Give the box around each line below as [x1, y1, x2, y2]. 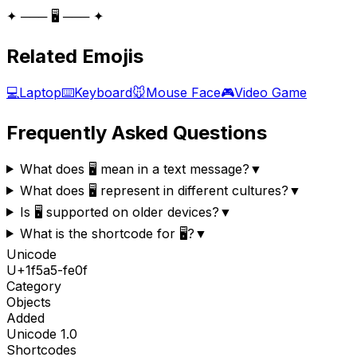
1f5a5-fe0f [25, 261, 88, 278]
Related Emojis [6, 44, 143, 68]
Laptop [19, 84, 61, 100]
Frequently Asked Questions [6, 120, 267, 144]
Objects [6, 293, 51, 310]
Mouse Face [146, 84, 221, 100]
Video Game [234, 84, 307, 100]
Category [6, 277, 61, 294]
